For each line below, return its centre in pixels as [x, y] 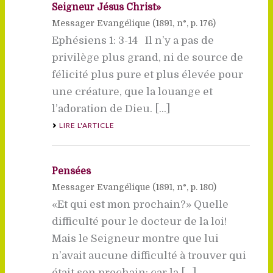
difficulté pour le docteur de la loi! [139, 221]
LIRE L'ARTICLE [87, 125]
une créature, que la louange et [132, 91]
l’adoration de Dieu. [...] [111, 108]
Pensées [71, 171]
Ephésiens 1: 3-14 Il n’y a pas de [133, 40]
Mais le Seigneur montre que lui [135, 238]
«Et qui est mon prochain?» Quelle [140, 204]
